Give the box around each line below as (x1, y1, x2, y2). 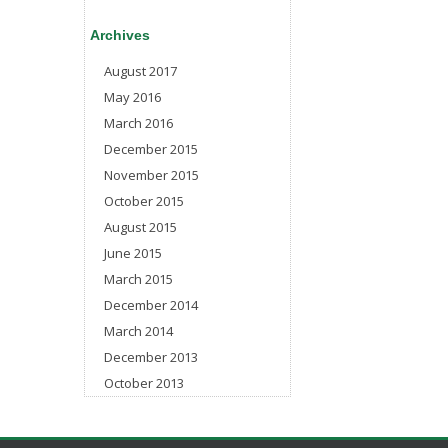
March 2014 (104, 322, 173, 340)
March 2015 (104, 270, 173, 288)
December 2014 (104, 296, 198, 314)
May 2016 (104, 88, 161, 106)
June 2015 (104, 244, 162, 262)
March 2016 (104, 114, 173, 132)
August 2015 (104, 218, 177, 236)
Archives (90, 27, 150, 43)
